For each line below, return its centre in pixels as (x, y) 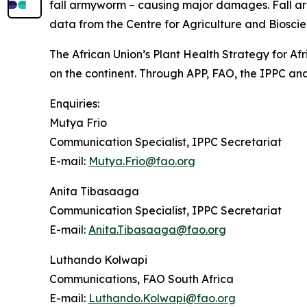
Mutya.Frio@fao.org (142, 161)
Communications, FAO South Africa (142, 279)
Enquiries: (74, 104)
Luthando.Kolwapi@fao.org (162, 298)
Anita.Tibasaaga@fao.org (157, 230)
